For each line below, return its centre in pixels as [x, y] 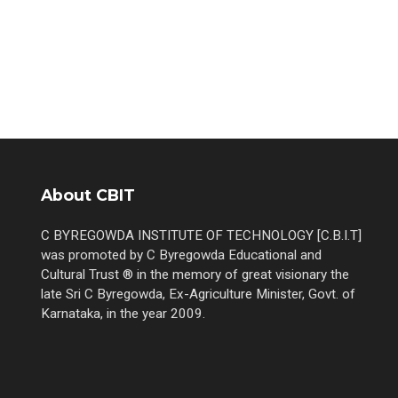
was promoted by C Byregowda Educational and [181, 255]
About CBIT [88, 195]
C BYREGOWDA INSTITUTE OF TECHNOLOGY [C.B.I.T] [201, 235]
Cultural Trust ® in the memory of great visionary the [195, 274]
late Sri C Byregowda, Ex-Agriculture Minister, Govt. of [198, 294]
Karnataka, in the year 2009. [123, 313]
